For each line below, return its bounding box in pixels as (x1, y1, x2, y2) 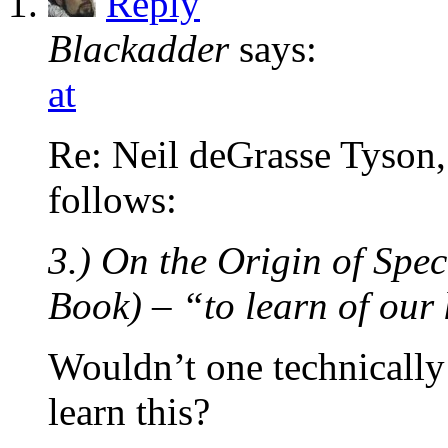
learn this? (48, 390, 210, 434)
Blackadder (48, 27, 229, 71)
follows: (48, 178, 177, 222)
